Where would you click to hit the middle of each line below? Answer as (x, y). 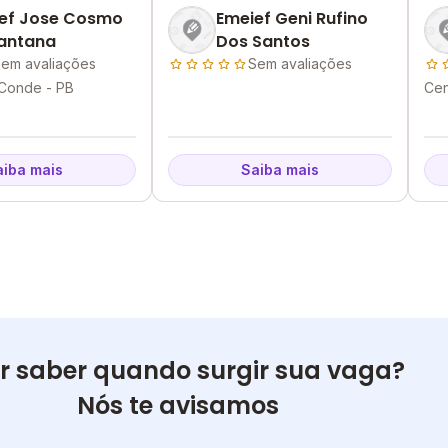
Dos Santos (263, 41)
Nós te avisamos (178, 405)
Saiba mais (280, 169)
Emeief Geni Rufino (292, 18)
